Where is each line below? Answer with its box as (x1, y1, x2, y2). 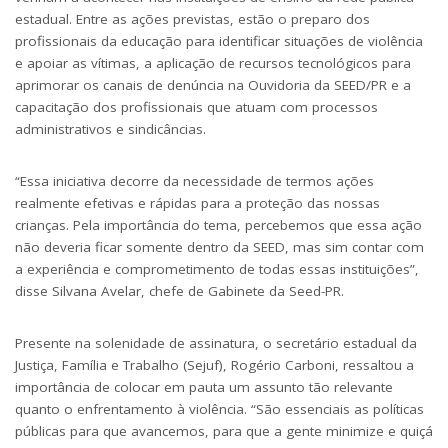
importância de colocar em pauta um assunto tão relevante (15, 377, 393, 396)
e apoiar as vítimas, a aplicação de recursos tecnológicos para (15, 53, 411, 72)
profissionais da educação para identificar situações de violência (15, 31, 423, 50)
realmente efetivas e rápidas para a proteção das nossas (15, 193, 380, 212)
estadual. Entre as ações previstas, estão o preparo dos (15, 9, 370, 28)
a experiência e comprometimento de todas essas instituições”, (15, 259, 419, 278)
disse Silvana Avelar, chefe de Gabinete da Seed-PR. (15, 281, 344, 300)
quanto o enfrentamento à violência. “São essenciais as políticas (15, 399, 424, 418)
